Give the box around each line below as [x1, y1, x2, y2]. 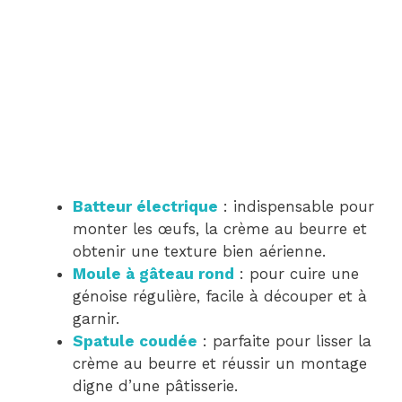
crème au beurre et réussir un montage [73, 354, 367, 372]
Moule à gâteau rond [73, 264, 234, 283]
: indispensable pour [218, 197, 374, 215]
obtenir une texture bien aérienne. [73, 241, 326, 260]
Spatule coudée [73, 331, 197, 350]
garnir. [73, 309, 119, 328]
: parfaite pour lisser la [197, 331, 371, 350]
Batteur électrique [73, 197, 218, 215]
